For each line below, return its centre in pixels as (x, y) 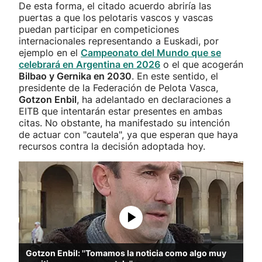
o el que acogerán (202, 64)
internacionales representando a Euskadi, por (119, 41)
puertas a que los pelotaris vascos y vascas (116, 18)
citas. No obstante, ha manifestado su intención (124, 123)
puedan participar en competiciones (99, 29)
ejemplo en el (50, 53)
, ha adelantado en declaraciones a (154, 99)
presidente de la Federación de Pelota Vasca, (118, 88)
